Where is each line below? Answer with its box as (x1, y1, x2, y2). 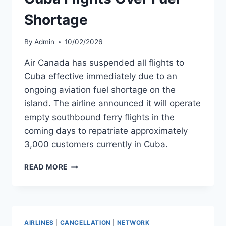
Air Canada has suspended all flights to (24, 58, 184, 68)
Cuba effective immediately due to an (24, 71, 177, 82)
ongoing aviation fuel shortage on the (24, 85, 176, 95)
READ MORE (24, 163, 68, 172)
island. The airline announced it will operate (24, 98, 201, 109)
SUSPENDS (67, 182, 107, 190)
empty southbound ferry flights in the (24, 112, 175, 123)
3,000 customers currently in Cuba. (24, 139, 168, 150)
